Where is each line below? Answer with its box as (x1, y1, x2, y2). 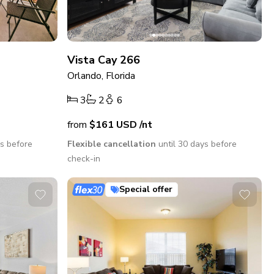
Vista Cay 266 (67, 53, 141, 68)
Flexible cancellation (67, 138, 157, 150)
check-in (67, 153, 101, 165)
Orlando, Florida (67, 69, 136, 83)
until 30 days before (156, 138, 237, 150)
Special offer (119, 183, 173, 196)
